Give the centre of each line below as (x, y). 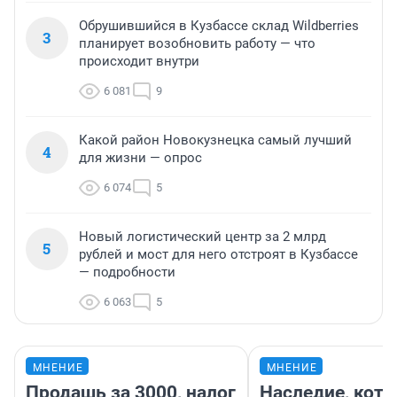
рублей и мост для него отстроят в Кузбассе (218, 254)
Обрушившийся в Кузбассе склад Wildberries (219, 25)
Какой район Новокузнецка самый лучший (215, 140)
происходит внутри (139, 61)
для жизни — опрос (140, 157)
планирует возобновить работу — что (197, 43)
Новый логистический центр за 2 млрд (202, 236)
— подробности (127, 272)
